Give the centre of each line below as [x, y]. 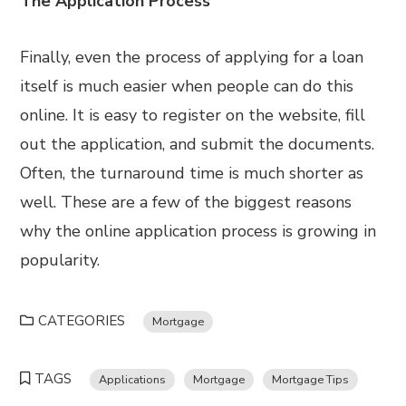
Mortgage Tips [311, 379]
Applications [133, 379]
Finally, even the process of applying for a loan [192, 57]
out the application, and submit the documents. [198, 144]
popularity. [60, 260]
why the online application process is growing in [198, 231]
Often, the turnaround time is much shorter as [192, 173]
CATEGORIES [82, 321]
